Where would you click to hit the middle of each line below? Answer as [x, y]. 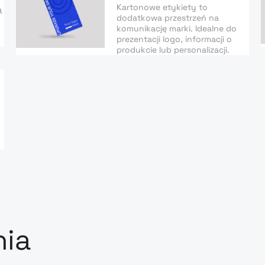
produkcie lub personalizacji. [173, 50]
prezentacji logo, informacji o [174, 39]
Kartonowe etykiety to [162, 7]
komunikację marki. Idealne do [176, 28]
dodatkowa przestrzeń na [167, 18]
